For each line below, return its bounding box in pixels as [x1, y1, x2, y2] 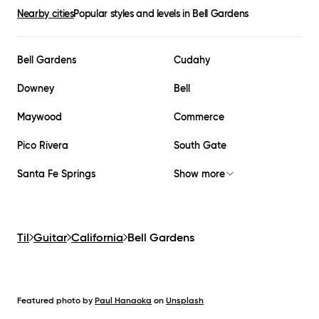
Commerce [174, 110, 224, 124]
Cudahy [174, 53, 210, 67]
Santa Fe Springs [17, 167, 95, 181]
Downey [17, 82, 54, 95]
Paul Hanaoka [95, 295, 152, 306]
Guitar [33, 230, 67, 245]
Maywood [17, 110, 62, 124]
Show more [174, 167, 225, 181]
